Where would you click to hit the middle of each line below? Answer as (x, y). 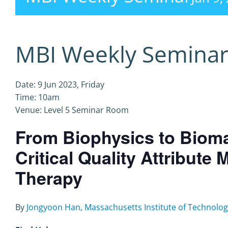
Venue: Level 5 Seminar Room (72, 110)
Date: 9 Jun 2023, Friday (60, 84)
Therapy (49, 178)
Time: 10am (37, 97)
